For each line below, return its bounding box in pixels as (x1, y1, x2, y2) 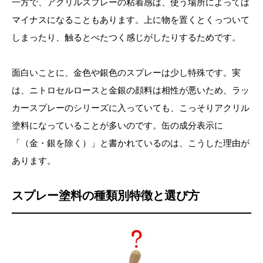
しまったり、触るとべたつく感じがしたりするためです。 (12, 32, 241, 42)
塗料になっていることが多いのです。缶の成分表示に (12, 120, 223, 130)
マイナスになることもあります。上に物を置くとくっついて (12, 14, 249, 25)
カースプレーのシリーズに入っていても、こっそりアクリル (12, 102, 249, 113)
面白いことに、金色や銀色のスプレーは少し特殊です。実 (12, 67, 241, 77)
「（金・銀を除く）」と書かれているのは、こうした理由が (12, 137, 249, 148)
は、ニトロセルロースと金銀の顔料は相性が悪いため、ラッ (12, 85, 249, 95)
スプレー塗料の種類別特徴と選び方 (12, 188, 200, 202)
